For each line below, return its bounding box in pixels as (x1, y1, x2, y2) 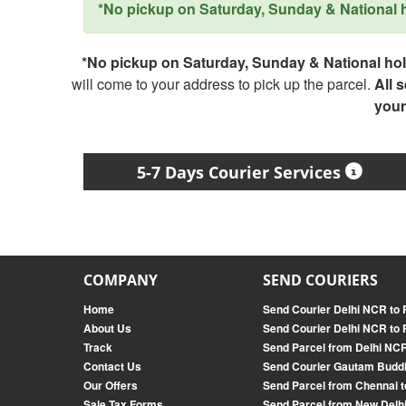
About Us (83, 320, 131, 336)
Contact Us (83, 358, 141, 374)
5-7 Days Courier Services (137, 161, 342, 183)
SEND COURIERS (263, 270, 379, 290)
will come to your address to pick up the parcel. (72, 73, 374, 94)
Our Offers (83, 377, 138, 393)
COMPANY (83, 270, 158, 290)
